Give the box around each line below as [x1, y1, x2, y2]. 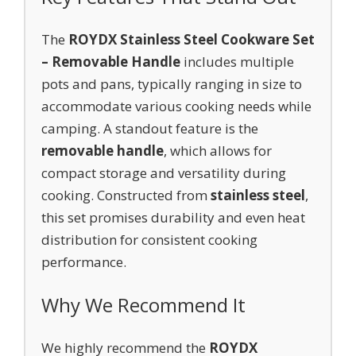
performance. [41, 253, 126, 271]
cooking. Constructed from [41, 186, 211, 204]
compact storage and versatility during [41, 164, 286, 182]
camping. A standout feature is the [41, 119, 258, 137]
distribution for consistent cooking [41, 230, 257, 249]
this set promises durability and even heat [41, 208, 305, 226]
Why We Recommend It [41, 292, 246, 318]
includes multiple [180, 52, 294, 71]
